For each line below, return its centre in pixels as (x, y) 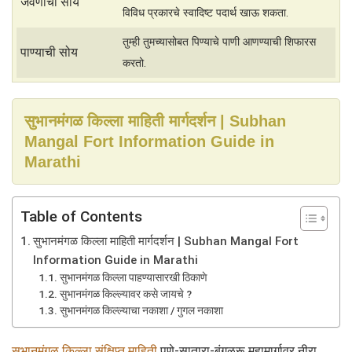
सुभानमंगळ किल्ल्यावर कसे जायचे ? (125, 293)
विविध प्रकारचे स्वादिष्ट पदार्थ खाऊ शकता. (205, 13)
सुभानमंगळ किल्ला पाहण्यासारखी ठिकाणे (133, 277)
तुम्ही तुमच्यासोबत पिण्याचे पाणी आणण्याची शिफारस (219, 42)
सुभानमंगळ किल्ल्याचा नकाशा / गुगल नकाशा (141, 310)
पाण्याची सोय (49, 52)
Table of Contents (81, 216)
